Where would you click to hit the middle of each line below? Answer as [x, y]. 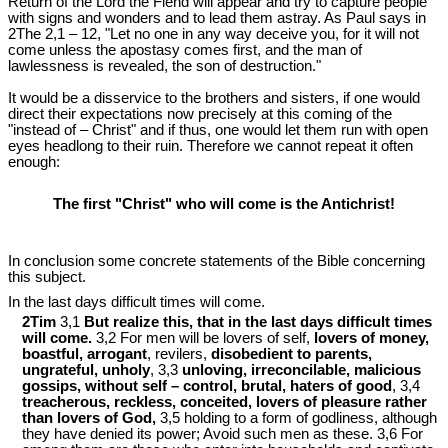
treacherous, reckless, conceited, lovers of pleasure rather [224, 402]
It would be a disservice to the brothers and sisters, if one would [214, 98]
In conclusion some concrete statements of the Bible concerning [216, 261]
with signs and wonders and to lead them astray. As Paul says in [217, 18]
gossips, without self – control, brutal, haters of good [207, 386]
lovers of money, [371, 338]
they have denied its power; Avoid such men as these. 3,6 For [222, 434]
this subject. [47, 277]
